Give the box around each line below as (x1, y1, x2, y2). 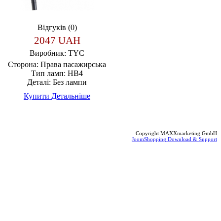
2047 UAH (34, 34, 80, 46)
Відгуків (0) (37, 23, 77, 32)
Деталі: (27, 77, 51, 86)
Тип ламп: (31, 69, 66, 77)
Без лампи (53, 77, 87, 86)
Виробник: (30, 48, 68, 57)
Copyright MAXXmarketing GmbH (136, 130, 217, 136)
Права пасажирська (40, 60, 106, 69)
